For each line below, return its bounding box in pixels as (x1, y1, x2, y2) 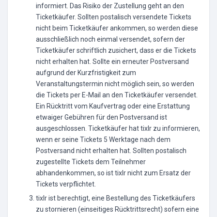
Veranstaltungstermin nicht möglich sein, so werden (36, 80, 194, 88)
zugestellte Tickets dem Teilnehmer (36, 158, 146, 166)
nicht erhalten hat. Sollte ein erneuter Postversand (36, 58, 189, 65)
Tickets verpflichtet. (36, 180, 96, 188)
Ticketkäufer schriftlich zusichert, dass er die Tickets (36, 46, 196, 54)
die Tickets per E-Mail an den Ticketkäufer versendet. (36, 91, 198, 99)
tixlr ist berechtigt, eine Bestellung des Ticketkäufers (36, 194, 195, 202)
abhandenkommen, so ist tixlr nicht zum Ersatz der (36, 169, 191, 177)
